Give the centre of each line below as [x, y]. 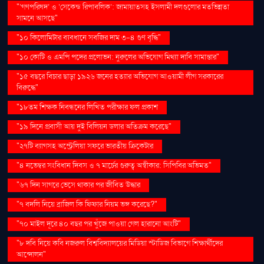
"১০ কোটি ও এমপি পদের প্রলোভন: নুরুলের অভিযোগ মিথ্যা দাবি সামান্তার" [118, 57]
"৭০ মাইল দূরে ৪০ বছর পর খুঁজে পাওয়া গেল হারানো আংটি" [99, 224]
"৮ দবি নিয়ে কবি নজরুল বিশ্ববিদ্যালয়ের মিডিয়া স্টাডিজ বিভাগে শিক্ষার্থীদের [120, 243]
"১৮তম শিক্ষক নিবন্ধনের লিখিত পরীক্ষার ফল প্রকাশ [88, 107]
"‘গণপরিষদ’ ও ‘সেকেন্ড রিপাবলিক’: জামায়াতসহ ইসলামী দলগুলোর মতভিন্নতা [123, 7]
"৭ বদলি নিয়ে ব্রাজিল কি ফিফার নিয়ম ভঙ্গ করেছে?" [87, 204]
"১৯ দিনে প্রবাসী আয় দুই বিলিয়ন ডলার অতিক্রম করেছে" [94, 126]
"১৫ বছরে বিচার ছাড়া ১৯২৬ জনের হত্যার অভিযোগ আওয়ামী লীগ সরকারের [120, 76]
